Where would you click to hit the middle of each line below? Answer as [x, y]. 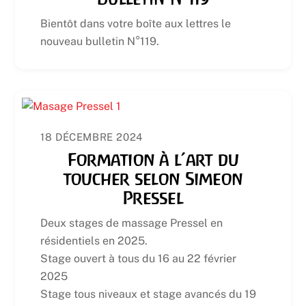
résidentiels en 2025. [94, 240]
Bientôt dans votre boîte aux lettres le [136, 24]
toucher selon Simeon [153, 179]
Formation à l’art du [153, 160]
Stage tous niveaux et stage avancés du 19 [149, 294]
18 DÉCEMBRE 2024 [92, 137]
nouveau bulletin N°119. [100, 41]
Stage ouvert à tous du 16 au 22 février [139, 258]
